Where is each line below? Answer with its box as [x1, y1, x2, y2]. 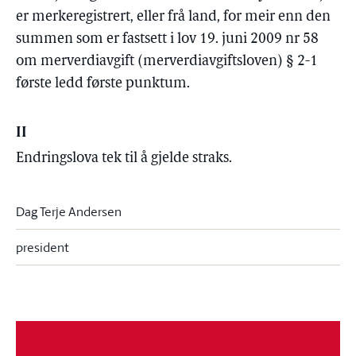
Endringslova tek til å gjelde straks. [16, 151, 232, 166]
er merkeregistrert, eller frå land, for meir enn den [16, 10, 331, 25]
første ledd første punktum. [16, 76, 190, 91]
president [16, 238, 69, 256]
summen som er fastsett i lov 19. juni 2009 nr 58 [16, 32, 319, 47]
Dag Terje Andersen [16, 203, 122, 220]
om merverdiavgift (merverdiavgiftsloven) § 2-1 [16, 54, 318, 69]
